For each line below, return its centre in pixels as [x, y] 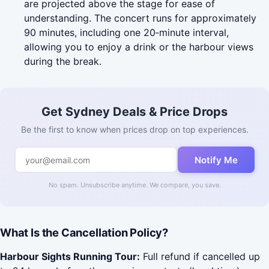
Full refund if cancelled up [200, 257]
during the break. [63, 62]
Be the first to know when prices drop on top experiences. [134, 130]
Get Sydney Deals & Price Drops [134, 112]
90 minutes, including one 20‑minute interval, [126, 33]
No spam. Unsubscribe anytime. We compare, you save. [134, 185]
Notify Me [216, 160]
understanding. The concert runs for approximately [140, 18]
